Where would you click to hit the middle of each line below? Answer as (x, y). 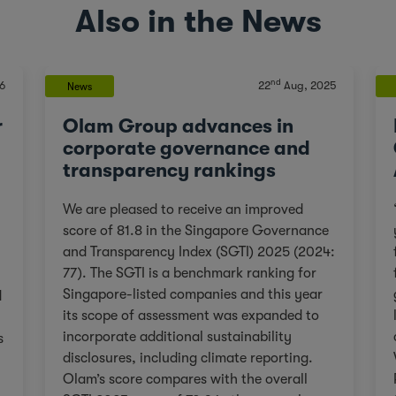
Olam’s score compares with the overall (185, 379)
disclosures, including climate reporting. (187, 358)
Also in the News (198, 21)
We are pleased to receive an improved (183, 209)
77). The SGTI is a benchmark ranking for (189, 273)
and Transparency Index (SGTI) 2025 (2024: (198, 251)
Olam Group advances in (178, 126)
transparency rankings (169, 170)
